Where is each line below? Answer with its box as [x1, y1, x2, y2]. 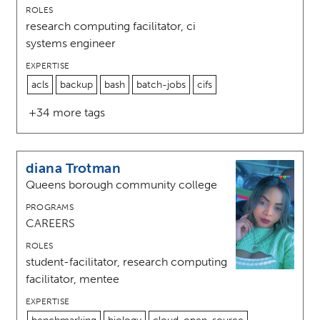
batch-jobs [136, 79, 186, 91]
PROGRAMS [26, 202, 74, 213]
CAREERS [26, 216, 75, 231]
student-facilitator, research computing [26, 255, 227, 269]
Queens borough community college [26, 178, 217, 192]
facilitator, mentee [26, 272, 119, 286]
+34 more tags [29, 106, 105, 120]
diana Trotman [26, 160, 121, 177]
